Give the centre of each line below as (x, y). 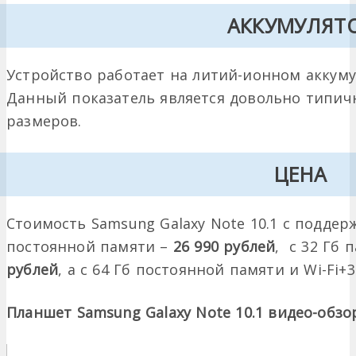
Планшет (42, 313)
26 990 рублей (224, 247)
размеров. (44, 121)
